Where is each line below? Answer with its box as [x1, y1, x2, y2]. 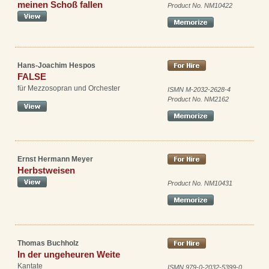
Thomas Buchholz [17, 238, 79, 247]
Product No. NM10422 [168, 2, 232, 10]
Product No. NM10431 [168, 180, 232, 187]
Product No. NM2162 [168, 95, 229, 103]
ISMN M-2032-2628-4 [168, 86, 231, 94]
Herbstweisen [17, 165, 75, 176]
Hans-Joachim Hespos [17, 61, 95, 70]
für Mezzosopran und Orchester [17, 84, 120, 93]
